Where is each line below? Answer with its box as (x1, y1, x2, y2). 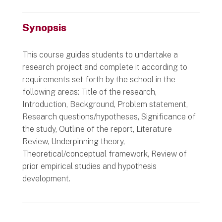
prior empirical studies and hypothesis (22, 161, 157, 171)
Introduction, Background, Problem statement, (22, 99, 188, 109)
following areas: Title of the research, (22, 87, 157, 97)
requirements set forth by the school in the (22, 74, 175, 84)
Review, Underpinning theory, (22, 136, 125, 146)
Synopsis (22, 21, 66, 34)
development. (22, 173, 70, 183)
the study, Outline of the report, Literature (22, 124, 172, 134)
